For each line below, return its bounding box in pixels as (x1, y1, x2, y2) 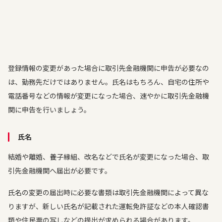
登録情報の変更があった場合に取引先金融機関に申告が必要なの (8, 63, 209, 73)
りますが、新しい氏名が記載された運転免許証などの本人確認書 (8, 201, 209, 211)
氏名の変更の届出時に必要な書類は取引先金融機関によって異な (8, 187, 209, 197)
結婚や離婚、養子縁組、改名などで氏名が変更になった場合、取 (8, 152, 209, 162)
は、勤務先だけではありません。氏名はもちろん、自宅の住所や (8, 77, 209, 87)
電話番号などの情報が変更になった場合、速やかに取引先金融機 (8, 91, 209, 101)
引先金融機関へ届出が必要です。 (8, 166, 111, 175)
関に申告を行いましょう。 (8, 105, 91, 114)
